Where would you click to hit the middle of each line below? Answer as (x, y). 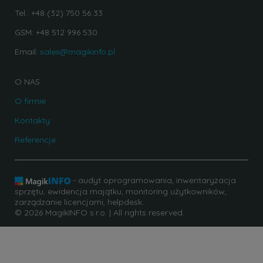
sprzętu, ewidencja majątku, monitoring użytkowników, (121, 191)
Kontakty (32, 121)
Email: (27, 52)
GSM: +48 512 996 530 (56, 33)
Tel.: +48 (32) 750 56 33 (59, 13)
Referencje (35, 140)
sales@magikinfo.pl (77, 52)
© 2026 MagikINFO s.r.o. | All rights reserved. (100, 212)
